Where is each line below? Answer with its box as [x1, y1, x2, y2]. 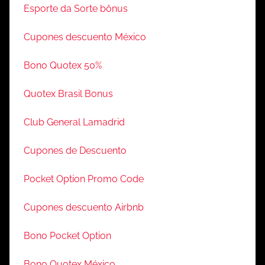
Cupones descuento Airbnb [24, 202, 144, 214]
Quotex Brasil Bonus [24, 88, 113, 100]
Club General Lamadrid [24, 117, 125, 128]
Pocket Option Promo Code [24, 173, 144, 185]
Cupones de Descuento [24, 145, 127, 157]
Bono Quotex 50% [24, 60, 102, 72]
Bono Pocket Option [24, 230, 111, 242]
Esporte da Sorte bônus [24, 3, 128, 15]
